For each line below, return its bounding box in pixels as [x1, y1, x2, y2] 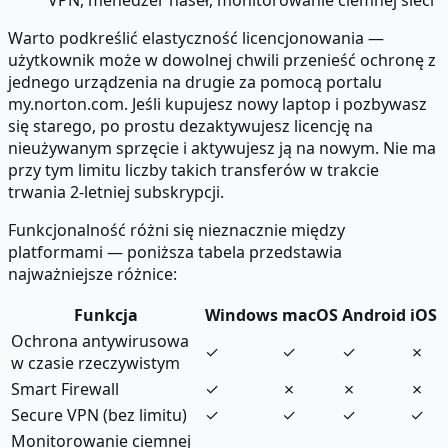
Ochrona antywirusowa [11, 329, 189, 352]
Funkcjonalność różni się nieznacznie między [8, 218, 345, 241]
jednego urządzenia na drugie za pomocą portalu [8, 70, 382, 93]
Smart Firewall [11, 377, 119, 400]
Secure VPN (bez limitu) [11, 403, 187, 426]
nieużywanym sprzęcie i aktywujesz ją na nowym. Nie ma [8, 136, 436, 159]
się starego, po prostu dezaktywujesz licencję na [8, 114, 373, 137]
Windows [205, 303, 278, 326]
